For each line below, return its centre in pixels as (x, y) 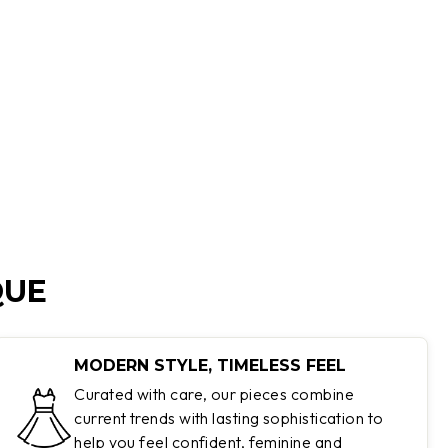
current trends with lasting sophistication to (229, 418)
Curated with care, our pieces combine (214, 394)
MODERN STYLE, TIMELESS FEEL (210, 366)
